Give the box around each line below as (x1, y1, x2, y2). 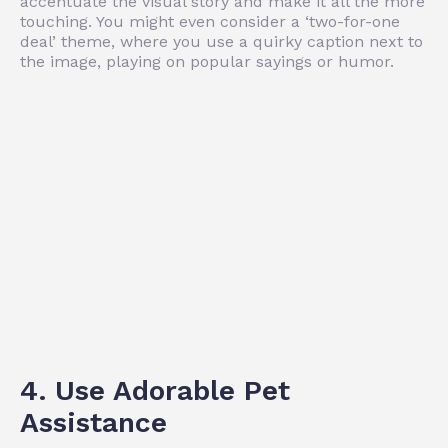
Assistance (20, 405, 167, 439)
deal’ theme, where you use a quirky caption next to (20, 31, 423, 51)
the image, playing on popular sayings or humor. (20, 51, 394, 71)
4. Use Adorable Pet (20, 373, 290, 407)
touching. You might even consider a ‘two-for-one (20, 11, 400, 31)
